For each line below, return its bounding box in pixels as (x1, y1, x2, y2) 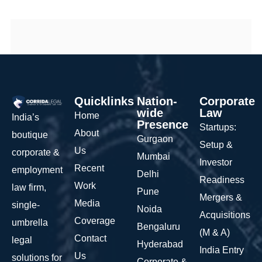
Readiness (199, 174, 244, 185)
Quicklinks (74, 94, 134, 108)
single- (12, 199, 40, 210)
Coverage (74, 215, 115, 226)
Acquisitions (199, 209, 250, 220)
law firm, (12, 182, 46, 192)
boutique (12, 129, 48, 140)
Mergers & (199, 192, 242, 202)
